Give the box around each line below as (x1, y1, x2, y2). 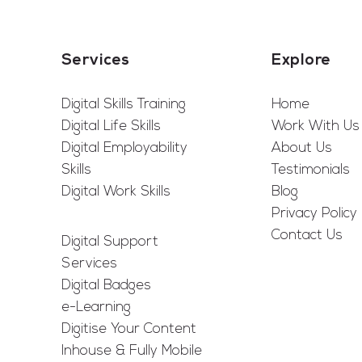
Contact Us (271, 229, 343, 242)
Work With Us (271, 120, 360, 133)
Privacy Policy (271, 207, 358, 221)
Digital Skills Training (61, 98, 186, 112)
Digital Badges (61, 279, 151, 293)
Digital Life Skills (61, 120, 161, 133)
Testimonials (271, 163, 351, 177)
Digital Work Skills (61, 185, 170, 199)
